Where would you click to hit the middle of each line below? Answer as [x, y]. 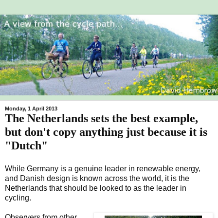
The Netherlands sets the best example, [101, 118]
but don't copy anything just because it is [106, 131]
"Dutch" [26, 145]
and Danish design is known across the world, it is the [97, 178]
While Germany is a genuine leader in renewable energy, [103, 168]
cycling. [18, 198]
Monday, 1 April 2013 [31, 108]
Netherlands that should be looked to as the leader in [96, 188]
